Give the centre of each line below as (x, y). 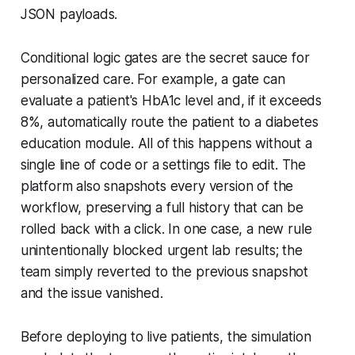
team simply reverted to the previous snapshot (164, 271)
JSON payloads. (69, 14)
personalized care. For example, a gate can (153, 79)
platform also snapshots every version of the (157, 186)
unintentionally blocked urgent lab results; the (161, 250)
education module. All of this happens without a (166, 143)
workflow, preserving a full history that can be (162, 207)
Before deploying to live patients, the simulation (166, 336)
